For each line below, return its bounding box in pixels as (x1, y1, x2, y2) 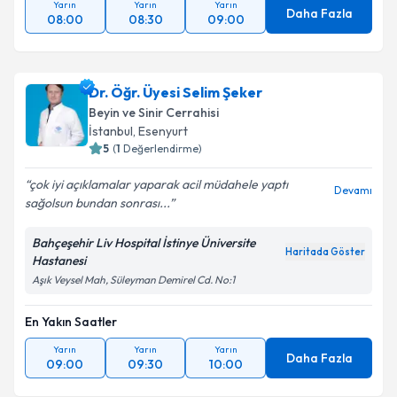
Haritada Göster (285, 245, 365, 258)
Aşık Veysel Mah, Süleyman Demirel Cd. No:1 (32, 273, 235, 286)
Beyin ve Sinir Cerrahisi (89, 105, 219, 121)
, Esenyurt (133, 123, 188, 139)
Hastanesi (32, 253, 86, 269)
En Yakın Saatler (25, 314, 117, 330)
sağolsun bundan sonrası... (25, 195, 169, 211)
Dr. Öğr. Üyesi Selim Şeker (89, 83, 262, 101)
